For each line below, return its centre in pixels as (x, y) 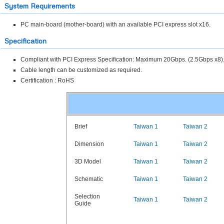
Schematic (88, 179)
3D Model (87, 161)
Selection (87, 196)
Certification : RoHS (47, 80)
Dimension (89, 144)
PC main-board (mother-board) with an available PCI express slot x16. (115, 24)
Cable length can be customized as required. (81, 70)
